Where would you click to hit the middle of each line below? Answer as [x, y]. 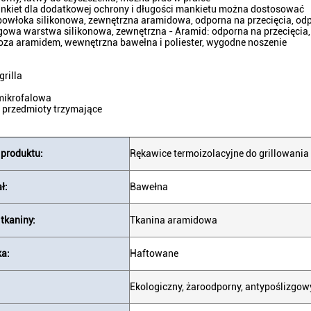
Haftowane [154, 253]
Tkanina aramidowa [174, 220]
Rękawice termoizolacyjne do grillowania [219, 153]
